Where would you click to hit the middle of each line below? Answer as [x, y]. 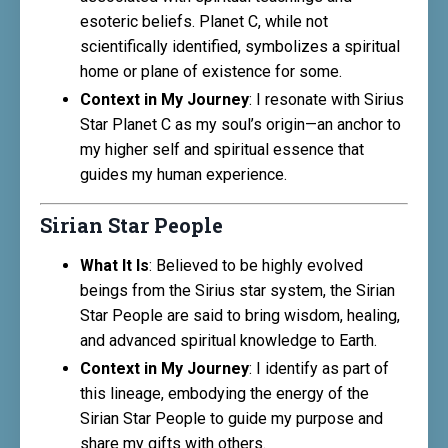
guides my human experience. [183, 174]
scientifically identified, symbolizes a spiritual [240, 46]
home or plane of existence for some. [211, 71]
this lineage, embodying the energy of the [224, 394]
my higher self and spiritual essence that [222, 149]
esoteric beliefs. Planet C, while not [204, 21]
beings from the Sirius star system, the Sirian [237, 290]
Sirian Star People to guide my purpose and [231, 419]
